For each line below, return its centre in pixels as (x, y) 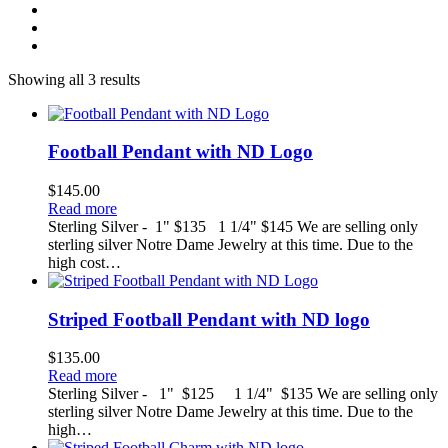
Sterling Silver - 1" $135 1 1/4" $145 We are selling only (233, 226)
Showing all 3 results (74, 79)
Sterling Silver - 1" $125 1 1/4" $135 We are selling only (243, 394)
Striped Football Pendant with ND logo (209, 319)
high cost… (84, 262)
